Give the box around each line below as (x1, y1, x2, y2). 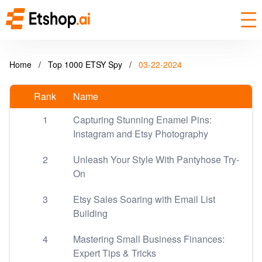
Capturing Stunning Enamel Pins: (73, 113, 212, 126)
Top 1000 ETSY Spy (48, 58, 125, 70)
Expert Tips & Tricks (73, 246, 156, 260)
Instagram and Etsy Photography (73, 127, 208, 140)
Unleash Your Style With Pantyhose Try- (73, 153, 239, 166)
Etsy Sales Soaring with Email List (73, 192, 215, 206)
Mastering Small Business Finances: (73, 232, 225, 246)
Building (73, 206, 108, 220)
